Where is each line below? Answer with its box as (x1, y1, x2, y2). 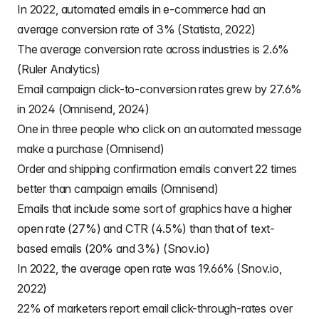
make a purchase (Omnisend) (17, 142, 164, 156)
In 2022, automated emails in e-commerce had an (17, 2, 266, 16)
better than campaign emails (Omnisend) (17, 182, 219, 196)
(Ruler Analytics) (17, 62, 101, 76)
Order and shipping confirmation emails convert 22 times (17, 162, 298, 176)
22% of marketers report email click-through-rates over (17, 301, 293, 315)
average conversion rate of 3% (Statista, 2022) (17, 22, 256, 36)
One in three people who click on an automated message (17, 122, 302, 136)
